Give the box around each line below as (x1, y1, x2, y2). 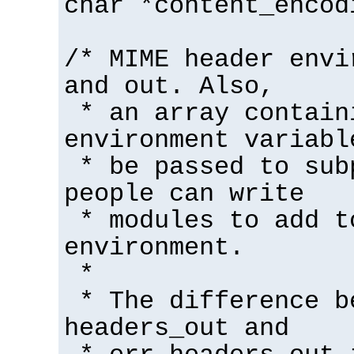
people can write (64, 179, 304, 209)
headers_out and (64, 314, 289, 343)
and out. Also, (64, 72, 274, 101)
